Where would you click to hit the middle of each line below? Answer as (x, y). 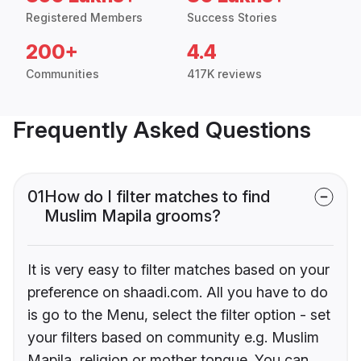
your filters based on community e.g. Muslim (173, 338)
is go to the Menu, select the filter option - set (179, 315)
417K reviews (224, 74)
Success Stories (232, 18)
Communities (62, 74)
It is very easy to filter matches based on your (178, 270)
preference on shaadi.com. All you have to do (178, 293)
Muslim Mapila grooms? (133, 216)
